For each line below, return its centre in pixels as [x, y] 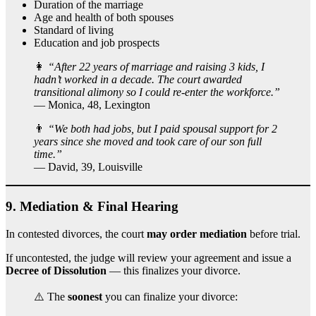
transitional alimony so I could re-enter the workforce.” [157, 92]
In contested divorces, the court [76, 233]
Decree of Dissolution [56, 270]
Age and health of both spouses [104, 17]
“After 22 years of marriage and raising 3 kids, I [156, 66]
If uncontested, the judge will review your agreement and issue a [148, 257]
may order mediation [197, 233]
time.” [48, 154]
